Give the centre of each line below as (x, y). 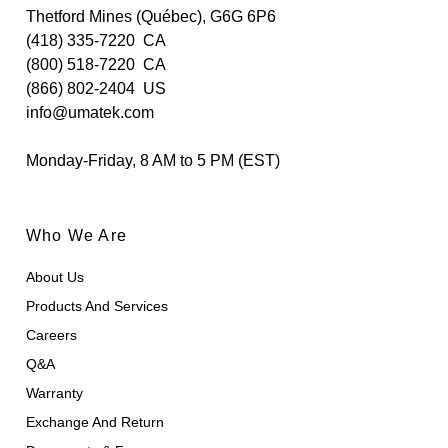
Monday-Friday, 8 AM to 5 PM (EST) (153, 161)
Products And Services (97, 306)
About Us (55, 277)
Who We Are (77, 236)
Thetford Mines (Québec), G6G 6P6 (151, 17)
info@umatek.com (90, 113)
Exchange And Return (95, 422)
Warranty (55, 393)
